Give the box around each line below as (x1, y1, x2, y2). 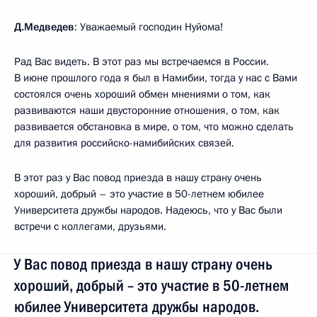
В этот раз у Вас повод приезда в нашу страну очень (14, 170, 262, 185)
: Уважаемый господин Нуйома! (74, 19, 224, 34)
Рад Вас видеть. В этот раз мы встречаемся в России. (14, 54, 269, 69)
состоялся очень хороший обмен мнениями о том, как (14, 86, 270, 101)
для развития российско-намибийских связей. (14, 135, 234, 150)
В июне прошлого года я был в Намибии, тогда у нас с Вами (14, 70, 297, 85)
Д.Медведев (14, 19, 74, 34)
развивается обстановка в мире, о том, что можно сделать (14, 119, 294, 134)
